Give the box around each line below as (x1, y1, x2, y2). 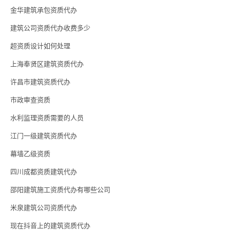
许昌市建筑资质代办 (10, 78, 70, 86)
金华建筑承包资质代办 (10, 6, 77, 14)
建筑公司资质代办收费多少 (10, 24, 90, 32)
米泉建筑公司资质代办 (10, 204, 77, 212)
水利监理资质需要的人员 (10, 114, 84, 122)
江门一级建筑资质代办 (10, 132, 77, 140)
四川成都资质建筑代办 (10, 168, 77, 176)
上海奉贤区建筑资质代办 (10, 60, 84, 68)
